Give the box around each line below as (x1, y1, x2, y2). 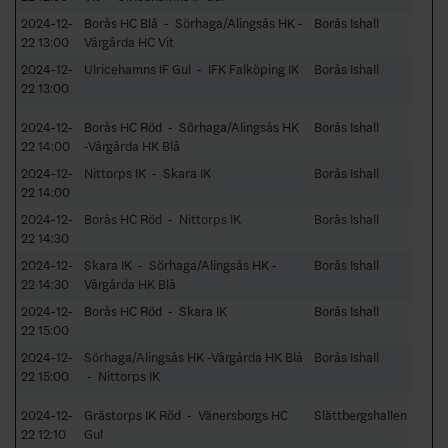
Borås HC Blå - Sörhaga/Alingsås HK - (84, 15, 303, 31)
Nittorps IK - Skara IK (84, 165, 211, 181)
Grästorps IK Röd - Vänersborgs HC (84, 407, 288, 423)
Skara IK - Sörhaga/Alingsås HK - (84, 257, 277, 273)
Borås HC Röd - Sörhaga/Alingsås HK (84, 119, 299, 135)
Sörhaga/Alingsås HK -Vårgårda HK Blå (84, 349, 303, 365)
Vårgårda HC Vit (84, 34, 174, 50)
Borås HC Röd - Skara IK (84, 303, 227, 319)
